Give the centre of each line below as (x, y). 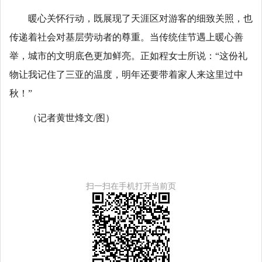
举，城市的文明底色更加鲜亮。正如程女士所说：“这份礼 (128, 56)
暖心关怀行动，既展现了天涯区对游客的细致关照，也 (140, 19)
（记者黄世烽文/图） (71, 118)
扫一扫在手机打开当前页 (131, 186)
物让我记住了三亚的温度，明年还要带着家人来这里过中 (126, 75)
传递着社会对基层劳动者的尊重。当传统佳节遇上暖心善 (126, 37)
